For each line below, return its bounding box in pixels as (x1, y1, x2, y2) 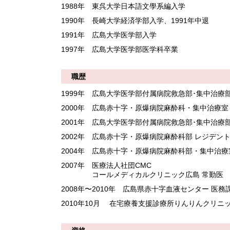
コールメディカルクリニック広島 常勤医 (61, 170, 223, 179)
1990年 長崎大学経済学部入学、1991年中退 (61, 16, 209, 25)
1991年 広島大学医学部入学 (61, 31, 157, 39)
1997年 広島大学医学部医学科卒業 (61, 45, 178, 53)
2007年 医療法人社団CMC (61, 161, 151, 169)
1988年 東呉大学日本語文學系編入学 (61, 2, 185, 10)
